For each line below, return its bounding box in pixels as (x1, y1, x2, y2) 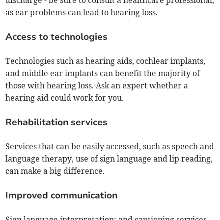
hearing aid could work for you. (5, 93, 124, 103)
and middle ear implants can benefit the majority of (5, 68, 200, 79)
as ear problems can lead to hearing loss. (5, 7, 158, 18)
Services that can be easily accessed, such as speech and (5, 141, 215, 152)
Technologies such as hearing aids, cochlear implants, (5, 56, 206, 66)
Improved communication (5, 189, 118, 202)
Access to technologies (5, 30, 108, 44)
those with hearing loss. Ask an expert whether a (5, 81, 189, 91)
